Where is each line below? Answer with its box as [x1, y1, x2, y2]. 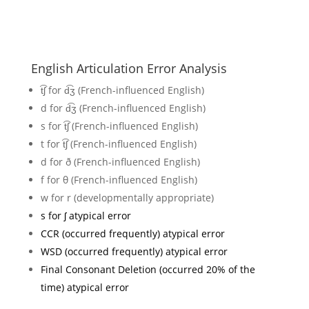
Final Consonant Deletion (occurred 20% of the [40, 262, 255, 276]
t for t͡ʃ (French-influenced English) [40, 137, 197, 150]
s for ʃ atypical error [40, 208, 131, 222]
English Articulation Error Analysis [30, 59, 227, 77]
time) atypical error [40, 280, 129, 294]
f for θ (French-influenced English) [40, 172, 197, 186]
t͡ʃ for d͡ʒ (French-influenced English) [40, 83, 204, 97]
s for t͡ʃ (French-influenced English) [40, 119, 198, 132]
